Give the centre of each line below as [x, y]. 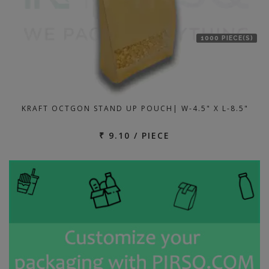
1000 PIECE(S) [227, 38]
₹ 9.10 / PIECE [134, 135]
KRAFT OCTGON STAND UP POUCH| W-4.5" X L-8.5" [135, 108]
